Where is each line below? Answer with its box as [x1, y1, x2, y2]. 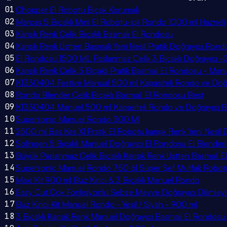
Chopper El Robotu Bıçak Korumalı [16, 5, 139, 15]
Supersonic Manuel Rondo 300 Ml [16, 114, 140, 125]
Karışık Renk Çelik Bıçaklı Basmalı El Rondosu [16, 29, 173, 40]
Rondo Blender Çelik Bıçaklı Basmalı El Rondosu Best [16, 90, 204, 100]
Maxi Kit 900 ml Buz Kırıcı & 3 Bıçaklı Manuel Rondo [16, 175, 200, 185]
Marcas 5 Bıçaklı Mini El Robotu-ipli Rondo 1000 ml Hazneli [16, 17, 225, 27]
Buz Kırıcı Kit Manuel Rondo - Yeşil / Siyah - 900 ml [16, 199, 197, 210]
